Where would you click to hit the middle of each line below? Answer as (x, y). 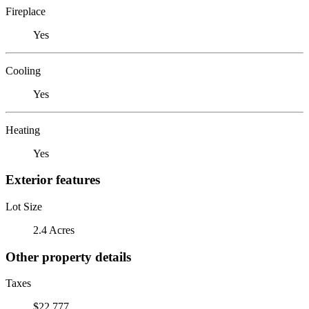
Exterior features (53, 180)
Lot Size (24, 206)
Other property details (68, 257)
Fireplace (26, 11)
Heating (23, 130)
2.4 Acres (54, 230)
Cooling (23, 70)
